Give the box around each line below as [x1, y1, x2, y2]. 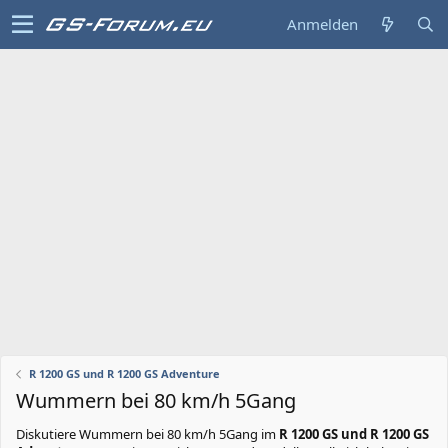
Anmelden [287, 14, 358, 34]
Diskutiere [16, 425, 79, 443]
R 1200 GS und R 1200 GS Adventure [28, 366, 220, 381]
